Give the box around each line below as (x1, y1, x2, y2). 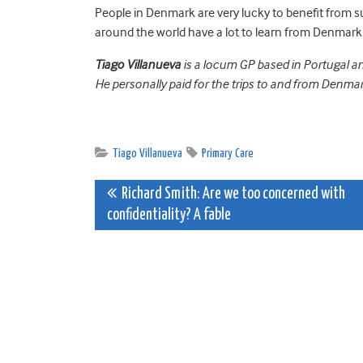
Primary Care (202, 147, 254, 160)
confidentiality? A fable (107, 207, 231, 223)
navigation (94, 213, 234, 251)
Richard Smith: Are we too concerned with (117, 186, 345, 202)
